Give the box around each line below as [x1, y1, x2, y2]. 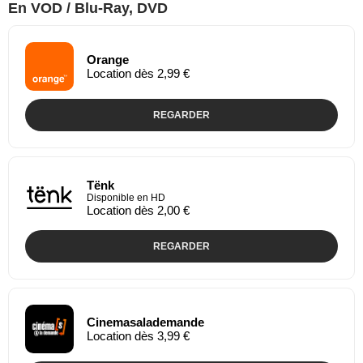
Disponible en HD [87, 191, 165, 203]
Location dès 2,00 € [87, 203, 190, 217]
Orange [87, 52, 129, 66]
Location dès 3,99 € [87, 328, 190, 343]
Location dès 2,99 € [87, 66, 190, 80]
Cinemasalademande [87, 314, 204, 329]
